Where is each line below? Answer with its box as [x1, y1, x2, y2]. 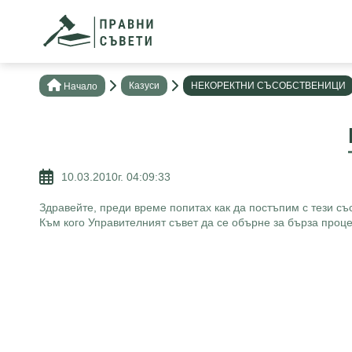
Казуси [129, 80, 159, 91]
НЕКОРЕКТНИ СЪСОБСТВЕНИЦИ [191, 80, 346, 91]
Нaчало [64, 81, 97, 92]
